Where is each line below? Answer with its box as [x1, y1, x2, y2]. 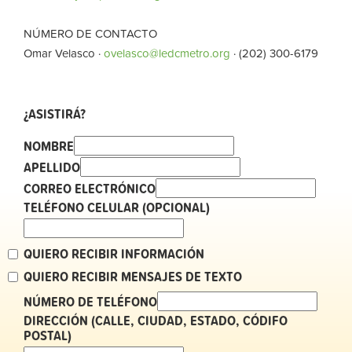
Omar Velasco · [24, 43, 104, 62]
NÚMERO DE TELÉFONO [24, 290, 157, 312]
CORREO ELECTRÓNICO [24, 177, 156, 199]
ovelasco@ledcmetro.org [104, 43, 230, 62]
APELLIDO [24, 156, 80, 178]
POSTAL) [24, 324, 71, 346]
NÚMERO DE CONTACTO [24, 24, 157, 42]
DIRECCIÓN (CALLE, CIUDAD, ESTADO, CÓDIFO [24, 309, 288, 331]
